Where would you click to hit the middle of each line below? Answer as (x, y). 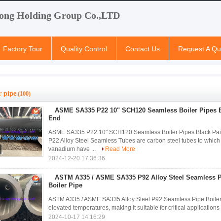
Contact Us (143, 49)
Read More (120, 149)
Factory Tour (23, 49)
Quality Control (84, 49)
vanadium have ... (73, 149)
